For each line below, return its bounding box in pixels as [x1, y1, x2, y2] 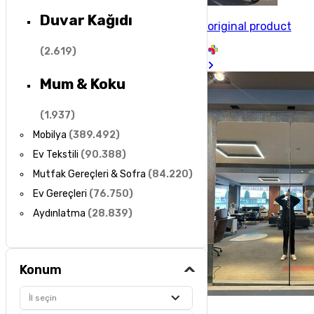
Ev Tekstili [33, 149, 79, 161]
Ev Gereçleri [33, 188, 88, 200]
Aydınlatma [33, 207, 86, 220]
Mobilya [33, 129, 67, 142]
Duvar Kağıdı [39, 11, 132, 29]
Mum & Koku [39, 74, 125, 93]
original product [207, 20, 292, 33]
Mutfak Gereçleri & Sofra [33, 168, 146, 181]
